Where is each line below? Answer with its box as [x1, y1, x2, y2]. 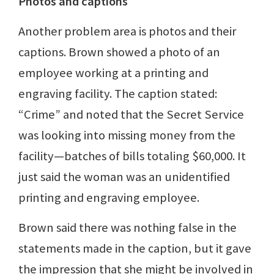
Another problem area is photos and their [18, 23, 236, 40]
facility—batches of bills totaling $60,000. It [18, 148, 246, 165]
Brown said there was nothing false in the [18, 220, 237, 236]
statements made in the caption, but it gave [18, 240, 251, 257]
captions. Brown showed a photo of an [18, 44, 220, 61]
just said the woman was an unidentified [18, 169, 230, 185]
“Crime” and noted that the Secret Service [18, 106, 244, 123]
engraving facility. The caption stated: [18, 86, 217, 102]
